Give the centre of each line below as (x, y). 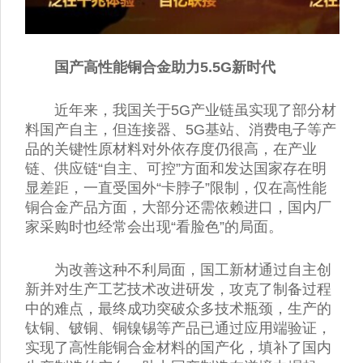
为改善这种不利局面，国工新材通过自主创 (193, 269)
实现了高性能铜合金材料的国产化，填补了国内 (178, 347)
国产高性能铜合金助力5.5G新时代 (165, 68)
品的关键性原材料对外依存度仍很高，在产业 (171, 149)
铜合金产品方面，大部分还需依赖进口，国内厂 (178, 207)
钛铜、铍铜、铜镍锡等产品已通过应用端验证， (178, 328)
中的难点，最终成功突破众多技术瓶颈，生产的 (178, 308)
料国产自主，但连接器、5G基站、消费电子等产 (181, 129)
